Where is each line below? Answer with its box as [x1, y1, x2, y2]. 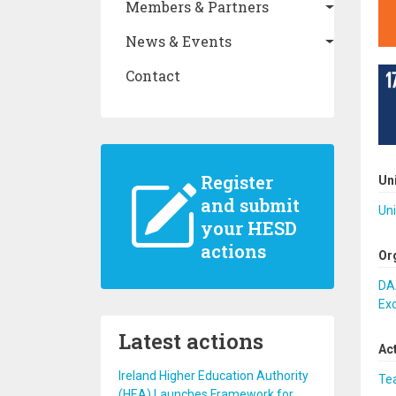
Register [200, 171, 273, 194]
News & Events [126, 32, 232, 50]
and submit [200, 194, 300, 217]
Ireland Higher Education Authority [118, 369, 308, 383]
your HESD [200, 217, 297, 240]
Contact [126, 66, 180, 85]
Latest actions [118, 327, 263, 355]
